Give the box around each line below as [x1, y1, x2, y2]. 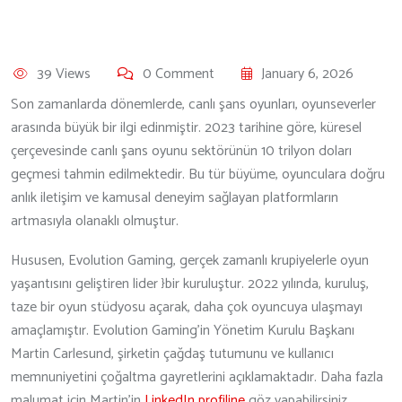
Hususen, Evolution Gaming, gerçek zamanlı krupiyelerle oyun [11, 248, 369, 273]
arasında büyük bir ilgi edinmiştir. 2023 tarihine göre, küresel [11, 115, 362, 140]
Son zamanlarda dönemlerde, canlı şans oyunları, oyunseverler [11, 92, 376, 117]
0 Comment [143, 61, 214, 86]
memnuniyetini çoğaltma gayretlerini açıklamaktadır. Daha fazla [11, 364, 383, 389]
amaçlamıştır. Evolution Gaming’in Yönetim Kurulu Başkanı [11, 318, 354, 343]
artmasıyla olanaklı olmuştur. [11, 208, 179, 233]
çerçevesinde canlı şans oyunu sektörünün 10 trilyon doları [11, 138, 352, 163]
